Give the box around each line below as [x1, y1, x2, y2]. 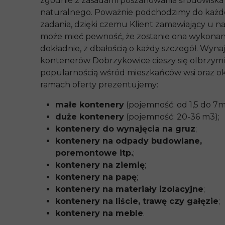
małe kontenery [55, 100, 124, 109]
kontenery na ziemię [55, 160, 145, 170]
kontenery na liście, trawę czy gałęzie [55, 196, 218, 206]
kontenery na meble [55, 208, 143, 218]
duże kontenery [55, 112, 124, 122]
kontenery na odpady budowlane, [55, 136, 202, 146]
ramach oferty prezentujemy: [40, 80, 158, 89]
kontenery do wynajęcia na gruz [55, 124, 195, 134]
